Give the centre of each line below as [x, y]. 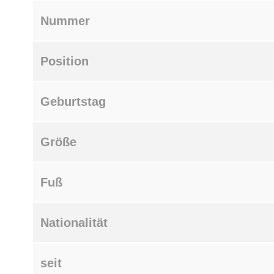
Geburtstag [73, 101]
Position [65, 61]
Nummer [65, 20]
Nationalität [74, 222]
